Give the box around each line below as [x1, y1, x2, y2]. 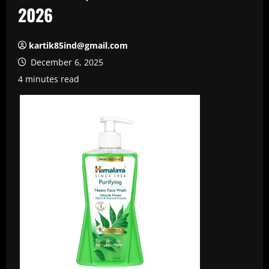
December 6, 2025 [28, 56, 103, 68]
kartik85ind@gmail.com [29, 40, 128, 51]
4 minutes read [18, 73, 79, 85]
